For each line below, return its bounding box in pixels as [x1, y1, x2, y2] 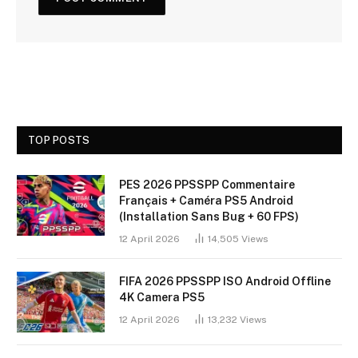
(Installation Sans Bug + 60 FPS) [119, 209, 299, 223]
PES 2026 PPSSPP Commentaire [119, 177, 295, 191]
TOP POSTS [28, 133, 90, 146]
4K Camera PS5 [119, 290, 205, 304]
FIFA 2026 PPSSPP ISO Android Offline [119, 274, 331, 288]
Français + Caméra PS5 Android [119, 193, 293, 207]
